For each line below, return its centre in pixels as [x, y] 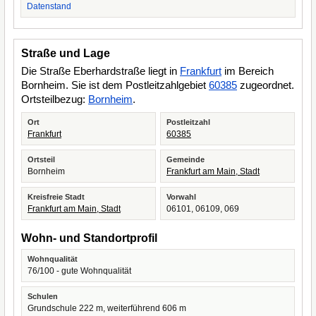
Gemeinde [186, 159]
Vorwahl [181, 197]
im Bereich [248, 71]
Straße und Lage [66, 53]
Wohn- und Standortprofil [89, 238]
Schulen [43, 296]
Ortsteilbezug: [55, 99]
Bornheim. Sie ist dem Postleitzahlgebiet [115, 85]
